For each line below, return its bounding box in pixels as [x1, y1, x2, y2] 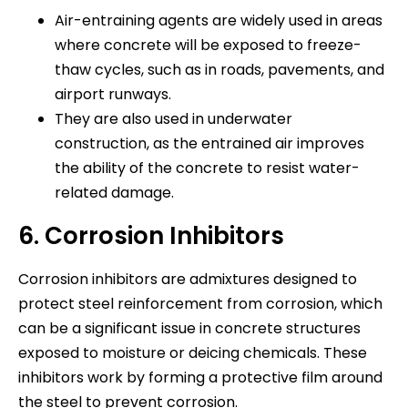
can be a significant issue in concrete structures [18, 317, 361, 339]
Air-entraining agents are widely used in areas [55, 9, 382, 31]
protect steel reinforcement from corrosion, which [18, 292, 382, 314]
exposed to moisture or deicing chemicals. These [18, 342, 367, 363]
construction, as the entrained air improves [55, 132, 364, 154]
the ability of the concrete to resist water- [55, 157, 360, 178]
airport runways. [55, 83, 171, 105]
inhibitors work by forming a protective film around [18, 366, 382, 388]
